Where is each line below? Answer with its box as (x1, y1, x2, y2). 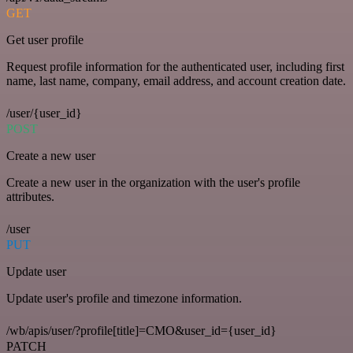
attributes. (6, 189, 54, 203)
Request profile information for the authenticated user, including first (6, 59, 344, 73)
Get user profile (6, 32, 84, 46)
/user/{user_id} (6, 106, 82, 120)
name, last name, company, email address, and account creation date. (6, 73, 346, 87)
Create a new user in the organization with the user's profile (6, 175, 300, 189)
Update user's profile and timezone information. (6, 291, 242, 305)
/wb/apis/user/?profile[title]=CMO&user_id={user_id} (6, 323, 277, 337)
